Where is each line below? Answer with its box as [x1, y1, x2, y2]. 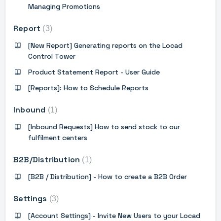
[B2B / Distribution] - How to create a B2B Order [28, 172, 187, 181]
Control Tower [28, 51, 75, 61]
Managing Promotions [28, 1, 100, 11]
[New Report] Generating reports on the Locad [28, 40, 183, 50]
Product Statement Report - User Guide [28, 67, 160, 76]
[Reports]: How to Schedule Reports [28, 83, 148, 92]
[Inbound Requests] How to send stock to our [28, 122, 180, 131]
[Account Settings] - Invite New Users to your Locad [28, 211, 200, 220]
